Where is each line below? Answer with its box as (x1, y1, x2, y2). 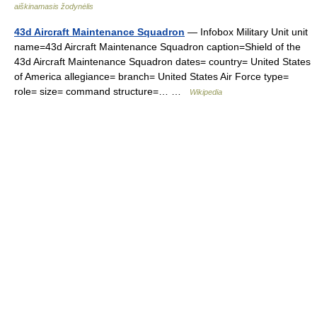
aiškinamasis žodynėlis (14, 2, 93, 11)
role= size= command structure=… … (14, 86, 190, 97)
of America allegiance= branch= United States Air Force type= (14, 71, 289, 82)
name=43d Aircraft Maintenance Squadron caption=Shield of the (14, 41, 301, 52)
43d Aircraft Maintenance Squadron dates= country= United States (14, 56, 311, 67)
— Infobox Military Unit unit (185, 26, 308, 38)
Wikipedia (190, 88, 222, 96)
